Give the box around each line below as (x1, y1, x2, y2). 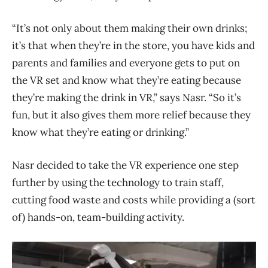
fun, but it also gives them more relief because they (12, 108, 251, 122)
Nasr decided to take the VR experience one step (12, 159, 239, 172)
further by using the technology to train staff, (12, 176, 224, 190)
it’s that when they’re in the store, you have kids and (12, 39, 255, 53)
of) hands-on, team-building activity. (12, 211, 184, 224)
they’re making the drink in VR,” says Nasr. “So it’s (12, 91, 241, 105)
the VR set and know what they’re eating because (12, 74, 241, 87)
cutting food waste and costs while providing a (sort (12, 193, 255, 207)
